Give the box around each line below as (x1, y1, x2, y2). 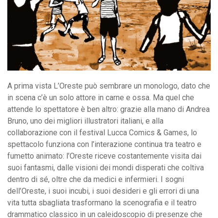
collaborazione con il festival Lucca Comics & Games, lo (7, 127, 197, 137)
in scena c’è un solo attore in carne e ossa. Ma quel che (7, 92, 194, 102)
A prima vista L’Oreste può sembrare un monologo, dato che (7, 81, 210, 91)
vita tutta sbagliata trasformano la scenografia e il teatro (7, 198, 197, 207)
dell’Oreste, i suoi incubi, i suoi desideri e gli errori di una (7, 186, 199, 196)
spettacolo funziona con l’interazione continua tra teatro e (7, 139, 201, 149)
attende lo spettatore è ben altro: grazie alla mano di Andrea (7, 104, 210, 114)
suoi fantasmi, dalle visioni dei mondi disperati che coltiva (7, 163, 204, 172)
